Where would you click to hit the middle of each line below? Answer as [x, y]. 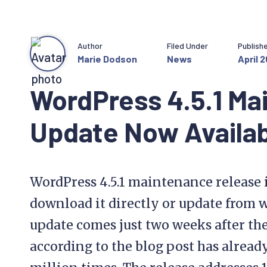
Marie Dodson [107, 58]
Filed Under [187, 45]
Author [90, 45]
